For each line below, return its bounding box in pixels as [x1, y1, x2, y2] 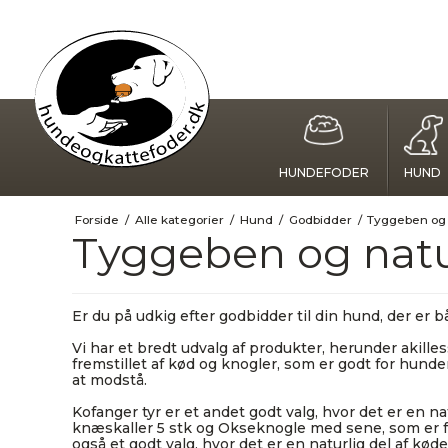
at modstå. [72, 370, 147, 389]
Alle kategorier [134, 212, 224, 228]
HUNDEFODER [279, 164, 370, 180]
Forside [74, 212, 119, 228]
